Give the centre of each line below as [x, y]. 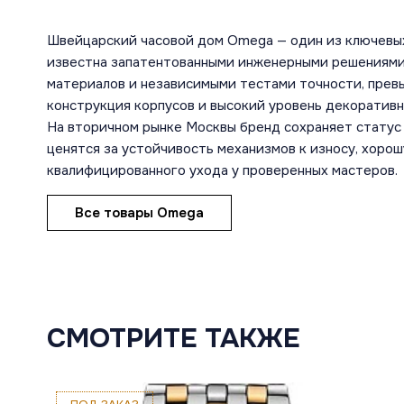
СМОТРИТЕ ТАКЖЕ [174, 338]
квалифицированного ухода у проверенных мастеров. [222, 170]
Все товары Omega [139, 212]
